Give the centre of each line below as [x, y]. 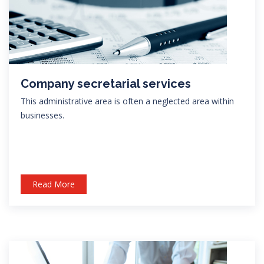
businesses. [42, 115]
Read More [54, 184]
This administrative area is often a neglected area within [127, 101]
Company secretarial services [106, 83]
